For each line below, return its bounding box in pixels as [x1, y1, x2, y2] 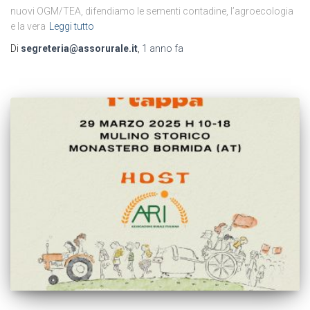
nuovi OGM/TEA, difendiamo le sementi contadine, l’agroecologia [10, 6, 293, 17]
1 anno [142, 43, 172, 54]
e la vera [10, 21, 46, 32]
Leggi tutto [49, 21, 94, 32]
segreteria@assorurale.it [21, 43, 138, 54]
